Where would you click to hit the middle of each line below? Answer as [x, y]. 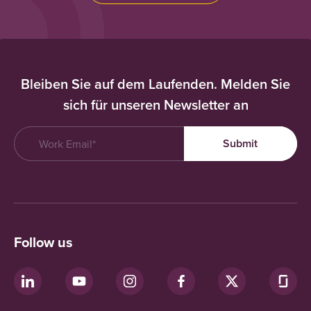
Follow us [43, 242]
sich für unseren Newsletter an [155, 104]
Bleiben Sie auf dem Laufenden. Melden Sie [155, 84]
